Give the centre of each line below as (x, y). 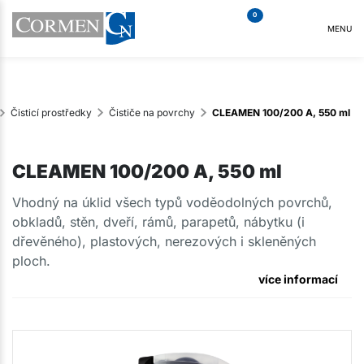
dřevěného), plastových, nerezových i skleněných (164, 241)
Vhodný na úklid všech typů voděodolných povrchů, (172, 202)
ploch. (31, 260)
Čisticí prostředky (52, 112)
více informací (299, 279)
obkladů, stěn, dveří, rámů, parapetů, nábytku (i (158, 221)
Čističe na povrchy (152, 112)
